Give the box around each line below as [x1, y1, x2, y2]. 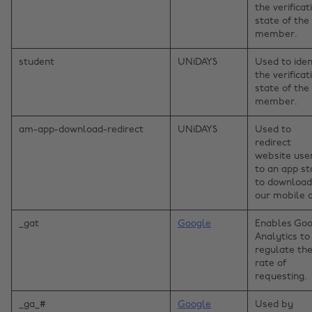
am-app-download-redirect [19, 125, 143, 136]
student [19, 57, 54, 68]
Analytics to [255, 232, 310, 243]
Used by [255, 299, 293, 311]
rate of [255, 258, 286, 270]
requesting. [255, 272, 307, 283]
